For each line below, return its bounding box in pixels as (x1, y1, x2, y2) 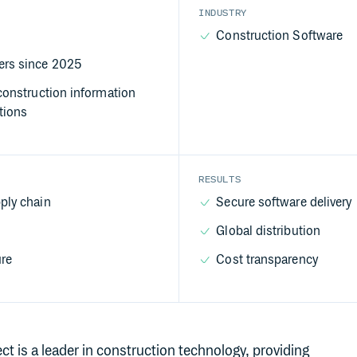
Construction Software (216, 29, 343, 44)
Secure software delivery (216, 195, 352, 210)
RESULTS (198, 174, 241, 185)
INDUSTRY (198, 7, 247, 18)
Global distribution (216, 224, 320, 239)
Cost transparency (216, 253, 318, 268)
